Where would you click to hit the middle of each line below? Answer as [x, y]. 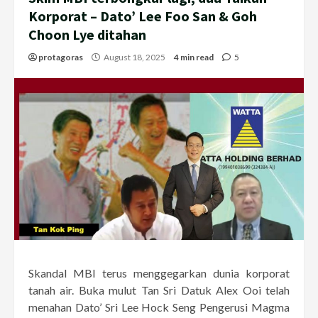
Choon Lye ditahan [87, 34]
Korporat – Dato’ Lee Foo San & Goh [143, 16]
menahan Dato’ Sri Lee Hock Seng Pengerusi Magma [159, 307]
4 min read [194, 57]
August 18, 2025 [135, 57]
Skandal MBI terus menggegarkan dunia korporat [159, 273]
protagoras [61, 57]
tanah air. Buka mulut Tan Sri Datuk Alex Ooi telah [159, 290]
